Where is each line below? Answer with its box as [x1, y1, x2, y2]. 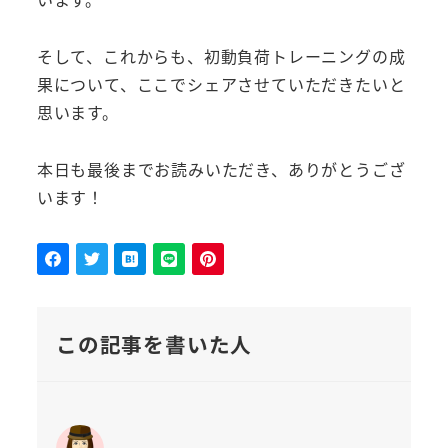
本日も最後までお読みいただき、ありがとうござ [36, 157, 406, 182]
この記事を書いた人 [55, 328, 253, 359]
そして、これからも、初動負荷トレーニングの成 [36, 44, 406, 69]
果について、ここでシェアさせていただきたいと [36, 72, 406, 97]
